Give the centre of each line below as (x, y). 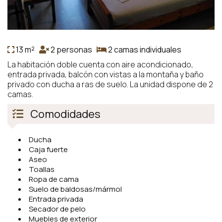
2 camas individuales (144, 49)
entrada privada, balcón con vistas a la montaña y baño (106, 74)
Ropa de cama (54, 179)
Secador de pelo (57, 209)
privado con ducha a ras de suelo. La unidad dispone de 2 (110, 84)
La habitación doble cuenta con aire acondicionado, (100, 64)
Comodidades (64, 114)
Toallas (42, 169)
